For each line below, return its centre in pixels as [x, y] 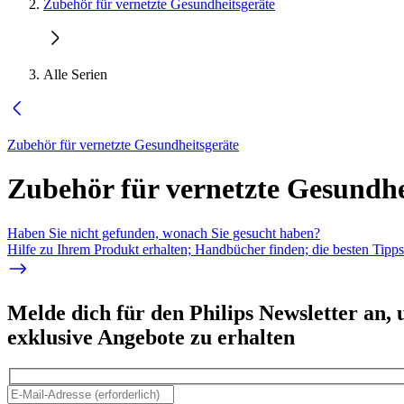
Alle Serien [75, 74]
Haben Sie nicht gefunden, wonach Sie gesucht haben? [164, 233]
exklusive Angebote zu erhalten [151, 337]
